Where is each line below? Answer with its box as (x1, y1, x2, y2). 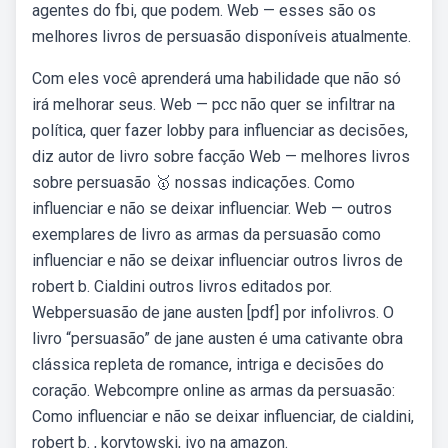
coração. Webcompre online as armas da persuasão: (32, 381, 395, 400)
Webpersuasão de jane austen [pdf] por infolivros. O (32, 303, 394, 322)
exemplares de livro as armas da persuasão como (32, 225, 381, 244)
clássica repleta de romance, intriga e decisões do (32, 355, 384, 374)
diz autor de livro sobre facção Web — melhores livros (32, 147, 410, 166)
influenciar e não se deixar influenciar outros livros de (32, 251, 403, 270)
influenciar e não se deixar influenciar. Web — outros (32, 199, 392, 218)
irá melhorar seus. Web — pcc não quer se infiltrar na (32, 95, 395, 114)
